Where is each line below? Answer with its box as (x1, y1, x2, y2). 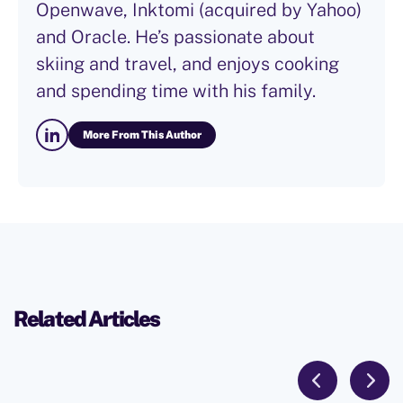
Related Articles (13, 306, 160, 332)
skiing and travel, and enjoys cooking (36, 53, 339, 76)
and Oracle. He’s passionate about (36, 26, 315, 49)
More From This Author (83, 129, 201, 142)
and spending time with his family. (36, 80, 316, 103)
